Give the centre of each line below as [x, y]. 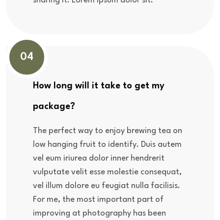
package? [54, 106]
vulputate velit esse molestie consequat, [107, 172]
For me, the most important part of [98, 199]
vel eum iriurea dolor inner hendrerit [99, 158]
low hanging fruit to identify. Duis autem [107, 144]
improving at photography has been [99, 213]
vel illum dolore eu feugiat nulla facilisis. [107, 186]
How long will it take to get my [99, 86]
